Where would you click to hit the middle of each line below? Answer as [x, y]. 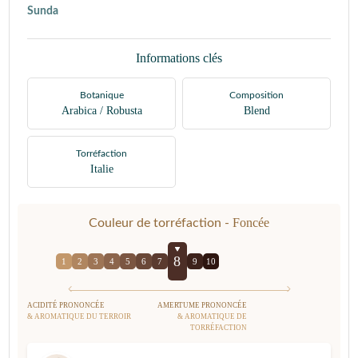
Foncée [251, 223]
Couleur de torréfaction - [161, 223]
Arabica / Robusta [101, 111]
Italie [101, 169]
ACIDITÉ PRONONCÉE [66, 305]
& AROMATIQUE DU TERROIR [79, 316]
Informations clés [179, 58]
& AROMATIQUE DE [212, 316]
